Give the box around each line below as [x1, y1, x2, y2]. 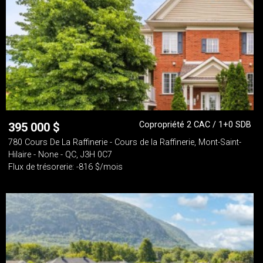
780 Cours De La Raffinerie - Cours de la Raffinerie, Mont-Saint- [8, 137, 241, 147]
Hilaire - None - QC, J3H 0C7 [8, 150, 112, 160]
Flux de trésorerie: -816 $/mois [8, 162, 123, 172]
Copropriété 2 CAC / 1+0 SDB [139, 120, 251, 130]
